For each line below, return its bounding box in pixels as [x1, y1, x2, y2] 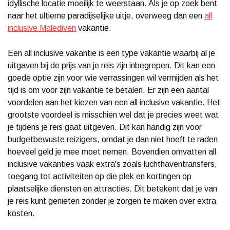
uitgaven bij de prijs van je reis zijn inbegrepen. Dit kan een [8, 61, 215, 70]
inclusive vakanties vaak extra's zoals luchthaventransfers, [8, 159, 217, 168]
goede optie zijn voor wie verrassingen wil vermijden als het [8, 73, 219, 82]
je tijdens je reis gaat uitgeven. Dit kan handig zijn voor [8, 122, 202, 131]
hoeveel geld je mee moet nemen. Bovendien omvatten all [8, 147, 216, 156]
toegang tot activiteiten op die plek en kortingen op [8, 171, 191, 181]
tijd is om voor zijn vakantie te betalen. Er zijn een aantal [8, 85, 209, 94]
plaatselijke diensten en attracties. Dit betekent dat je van [8, 184, 217, 193]
